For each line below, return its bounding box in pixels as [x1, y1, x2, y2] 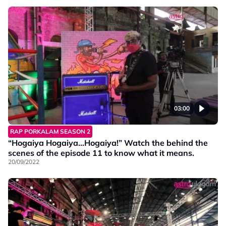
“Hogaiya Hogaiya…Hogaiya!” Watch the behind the [8, 137, 208, 148]
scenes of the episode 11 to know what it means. [8, 147, 194, 158]
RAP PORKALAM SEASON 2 [10, 127, 90, 135]
